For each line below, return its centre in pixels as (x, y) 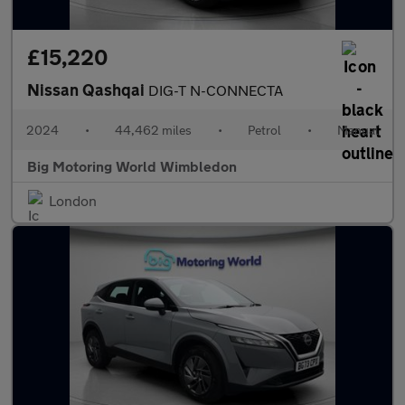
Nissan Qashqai (88, 89)
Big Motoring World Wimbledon (132, 166)
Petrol (264, 130)
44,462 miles (153, 130)
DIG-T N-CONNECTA (216, 90)
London (73, 200)
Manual (358, 130)
